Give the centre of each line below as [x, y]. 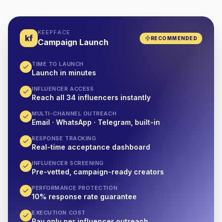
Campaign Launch [73, 42]
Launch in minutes [64, 73]
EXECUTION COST [59, 213]
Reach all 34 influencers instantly [91, 97]
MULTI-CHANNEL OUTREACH [74, 113]
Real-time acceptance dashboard [91, 147]
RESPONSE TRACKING [64, 138]
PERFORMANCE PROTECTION [75, 188]
